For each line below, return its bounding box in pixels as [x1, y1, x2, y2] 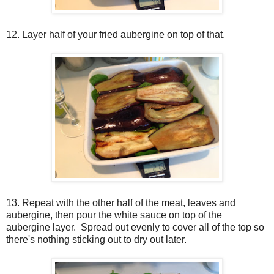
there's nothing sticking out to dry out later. [6, 234, 187, 245]
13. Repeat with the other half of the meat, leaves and [6, 198, 235, 209]
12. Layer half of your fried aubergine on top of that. [6, 29, 225, 40]
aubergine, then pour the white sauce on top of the [6, 210, 222, 221]
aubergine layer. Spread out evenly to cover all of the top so [6, 222, 264, 233]
